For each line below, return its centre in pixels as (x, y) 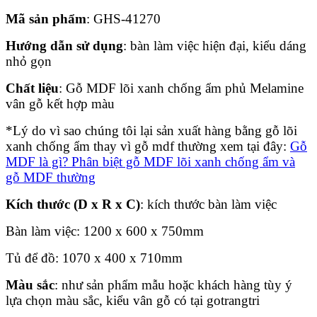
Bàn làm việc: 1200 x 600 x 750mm (105, 231)
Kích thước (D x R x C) (73, 204)
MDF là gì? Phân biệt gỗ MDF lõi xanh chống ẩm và (150, 161)
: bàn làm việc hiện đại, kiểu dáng (215, 45)
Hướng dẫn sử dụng (64, 45)
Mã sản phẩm (46, 18)
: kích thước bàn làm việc (208, 204)
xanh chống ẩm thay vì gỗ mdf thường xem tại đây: (148, 146)
